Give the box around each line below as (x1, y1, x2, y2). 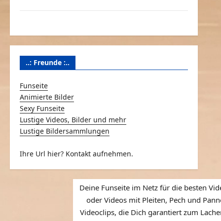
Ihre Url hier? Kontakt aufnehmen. (20, 149, 134, 158)
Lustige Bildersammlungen (20, 126, 110, 136)
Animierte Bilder (20, 92, 74, 102)
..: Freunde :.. (26, 58, 70, 67)
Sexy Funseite (20, 104, 65, 113)
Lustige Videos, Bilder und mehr (20, 115, 127, 124)
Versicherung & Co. (20, 15, 85, 25)
